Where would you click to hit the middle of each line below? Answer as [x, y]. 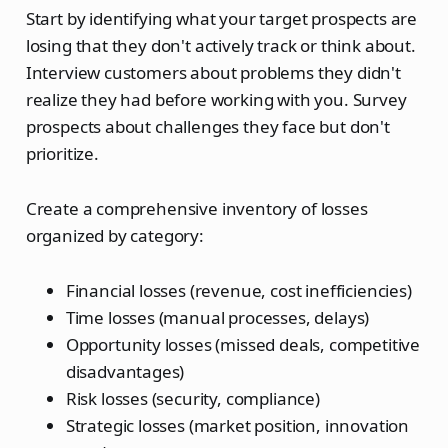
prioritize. [62, 154]
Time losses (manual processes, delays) [217, 318]
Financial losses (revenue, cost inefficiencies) [238, 291]
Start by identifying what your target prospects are [221, 19]
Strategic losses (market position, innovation [237, 426]
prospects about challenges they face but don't [207, 127]
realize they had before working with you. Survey [216, 100]
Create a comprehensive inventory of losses [196, 209]
